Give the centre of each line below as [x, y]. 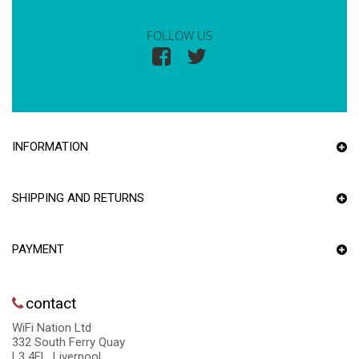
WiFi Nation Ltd [52, 328]
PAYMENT [38, 250]
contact [51, 304]
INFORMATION [50, 147]
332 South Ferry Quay [69, 343]
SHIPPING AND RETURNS [78, 198]
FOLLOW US [179, 36]
